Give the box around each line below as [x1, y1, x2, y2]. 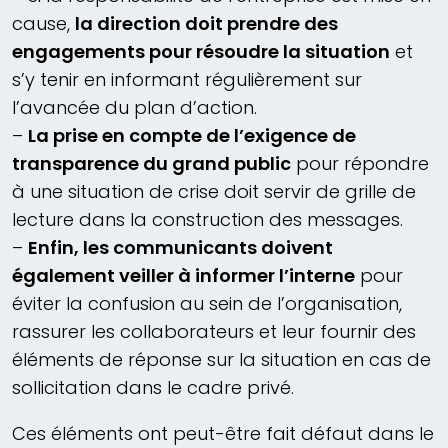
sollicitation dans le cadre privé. [12, 375, 294, 401]
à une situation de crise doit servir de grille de [12, 179, 416, 205]
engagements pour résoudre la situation [12, 39, 390, 65]
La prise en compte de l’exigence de [28, 123, 356, 149]
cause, [12, 11, 75, 37]
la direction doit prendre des [75, 11, 338, 37]
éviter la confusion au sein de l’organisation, [12, 291, 402, 317]
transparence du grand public [12, 151, 291, 177]
